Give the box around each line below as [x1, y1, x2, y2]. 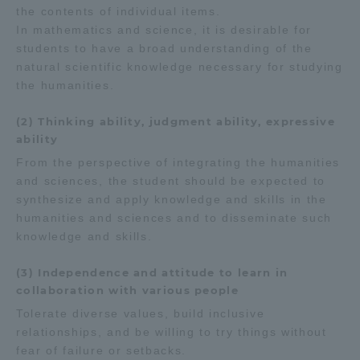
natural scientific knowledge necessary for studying [16, 60, 343, 73]
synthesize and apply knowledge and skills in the [16, 193, 327, 206]
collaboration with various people [16, 284, 239, 297]
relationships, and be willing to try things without [16, 325, 327, 338]
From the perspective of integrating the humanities [16, 156, 340, 169]
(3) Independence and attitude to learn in [16, 266, 288, 279]
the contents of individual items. [16, 5, 221, 18]
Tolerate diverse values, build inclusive [16, 307, 265, 320]
